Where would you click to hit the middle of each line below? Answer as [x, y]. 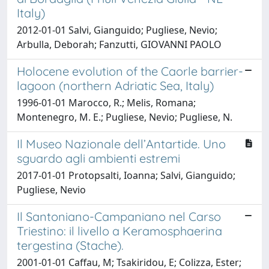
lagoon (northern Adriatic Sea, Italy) [115, 85]
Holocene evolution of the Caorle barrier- [130, 71]
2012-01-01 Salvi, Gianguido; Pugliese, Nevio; [117, 30]
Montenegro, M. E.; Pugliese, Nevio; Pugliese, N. [125, 117]
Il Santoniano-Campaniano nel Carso [119, 216]
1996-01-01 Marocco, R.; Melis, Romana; [106, 102]
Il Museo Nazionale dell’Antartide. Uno [121, 144]
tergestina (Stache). [70, 245]
